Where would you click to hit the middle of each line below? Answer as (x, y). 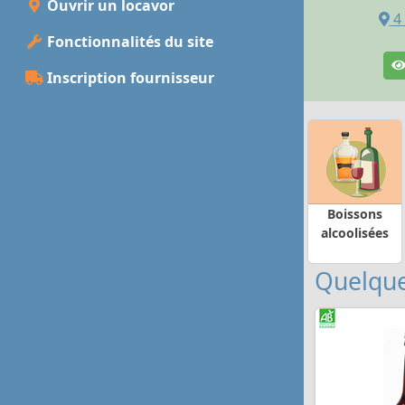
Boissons (355, 213)
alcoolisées (355, 232)
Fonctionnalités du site (128, 42)
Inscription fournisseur (129, 78)
